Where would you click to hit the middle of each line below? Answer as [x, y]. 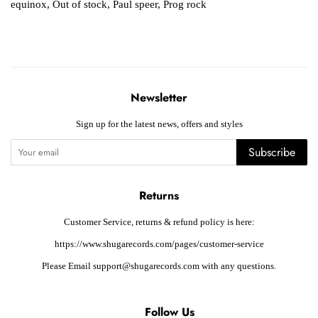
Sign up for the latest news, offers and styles [159, 124]
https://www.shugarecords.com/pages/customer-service [159, 244]
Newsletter [159, 97]
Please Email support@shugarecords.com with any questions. [159, 266]
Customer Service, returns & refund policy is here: [159, 222]
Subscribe [272, 152]
